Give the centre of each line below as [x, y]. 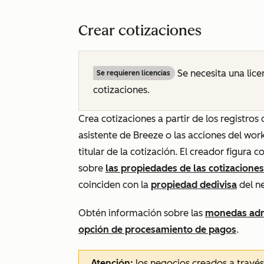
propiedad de [181, 185]
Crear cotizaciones [140, 30]
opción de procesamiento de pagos [157, 230]
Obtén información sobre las [142, 213]
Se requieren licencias [133, 73]
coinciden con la [115, 185]
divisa [224, 185]
